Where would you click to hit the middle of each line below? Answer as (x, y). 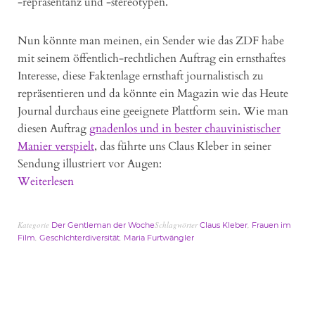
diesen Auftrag (53, 129)
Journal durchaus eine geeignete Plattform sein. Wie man (153, 111)
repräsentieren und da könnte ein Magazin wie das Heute (153, 94)
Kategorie (34, 225)
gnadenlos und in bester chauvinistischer (185, 129)
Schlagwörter (177, 225)
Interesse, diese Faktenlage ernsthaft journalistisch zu (141, 76)
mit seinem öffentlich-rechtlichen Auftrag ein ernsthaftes (152, 59)
